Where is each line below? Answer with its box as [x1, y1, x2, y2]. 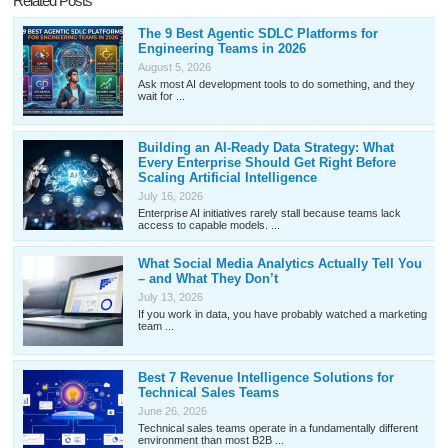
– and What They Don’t [137, 270, 278, 286]
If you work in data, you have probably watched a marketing [137, 307, 427, 320]
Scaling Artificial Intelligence [137, 170, 317, 186]
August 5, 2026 [137, 60, 211, 73]
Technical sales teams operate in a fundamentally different [137, 422, 418, 435]
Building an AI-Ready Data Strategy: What [137, 140, 394, 156]
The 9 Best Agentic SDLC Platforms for [137, 25, 378, 41]
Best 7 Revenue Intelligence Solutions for [137, 369, 394, 385]
